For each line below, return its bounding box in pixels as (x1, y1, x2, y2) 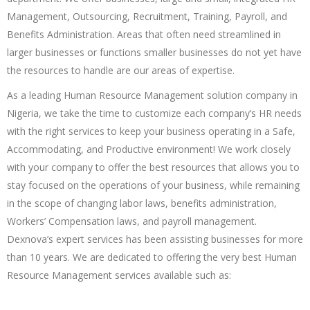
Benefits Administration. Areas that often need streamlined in (7, 27, 281, 41)
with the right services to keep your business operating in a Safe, (7, 124, 295, 138)
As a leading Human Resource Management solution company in (7, 88, 298, 102)
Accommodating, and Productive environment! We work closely (7, 142, 291, 156)
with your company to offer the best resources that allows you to (7, 160, 300, 174)
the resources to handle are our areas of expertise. (7, 63, 235, 77)
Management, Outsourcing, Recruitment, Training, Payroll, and (7, 9, 287, 23)
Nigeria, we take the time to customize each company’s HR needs (7, 106, 302, 120)
